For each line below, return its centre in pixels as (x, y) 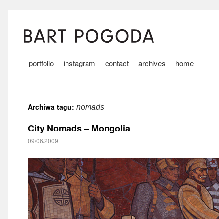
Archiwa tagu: (52, 107)
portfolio (41, 63)
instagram (79, 63)
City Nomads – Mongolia (79, 128)
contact (117, 63)
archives (152, 63)
